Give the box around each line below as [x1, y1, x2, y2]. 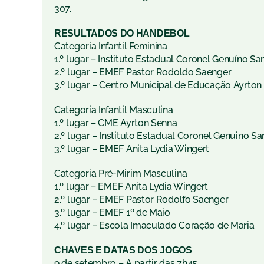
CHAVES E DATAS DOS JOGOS [54, 245, 192, 256]
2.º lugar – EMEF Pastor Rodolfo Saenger [54, 194, 229, 206]
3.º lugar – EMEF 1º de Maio [54, 207, 170, 219]
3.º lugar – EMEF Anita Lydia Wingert [54, 143, 210, 155]
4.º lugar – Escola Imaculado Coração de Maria [54, 220, 255, 232]
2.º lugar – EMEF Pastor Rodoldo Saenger [54, 67, 232, 78]
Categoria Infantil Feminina [54, 41, 167, 52]
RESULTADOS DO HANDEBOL [54, 28, 190, 39]
